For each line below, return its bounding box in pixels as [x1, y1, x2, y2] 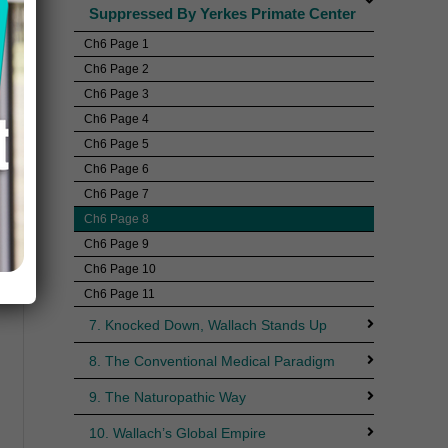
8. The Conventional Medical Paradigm [88, 352, 335, 369]
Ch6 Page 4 [83, 111, 149, 126]
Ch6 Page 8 [83, 211, 149, 226]
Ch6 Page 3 [83, 86, 149, 101]
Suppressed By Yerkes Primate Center [88, 4, 356, 22]
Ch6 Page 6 [83, 161, 149, 176]
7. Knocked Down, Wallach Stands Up [88, 316, 327, 333]
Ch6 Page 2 [83, 61, 149, 76]
